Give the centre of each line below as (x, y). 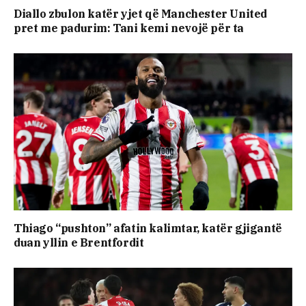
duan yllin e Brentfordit (79, 242)
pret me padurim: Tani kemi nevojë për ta (129, 28)
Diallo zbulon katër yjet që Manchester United (141, 14)
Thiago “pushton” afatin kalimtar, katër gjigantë (148, 228)
